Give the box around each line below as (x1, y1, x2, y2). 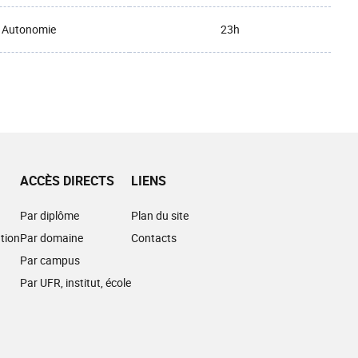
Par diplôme (20, 208, 79, 223)
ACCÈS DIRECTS (20, 172, 114, 189)
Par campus (20, 253, 80, 268)
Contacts (131, 230, 177, 245)
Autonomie (2, 22, 56, 37)
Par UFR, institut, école (20, 275, 131, 290)
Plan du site (131, 208, 189, 223)
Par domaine (20, 230, 83, 245)
